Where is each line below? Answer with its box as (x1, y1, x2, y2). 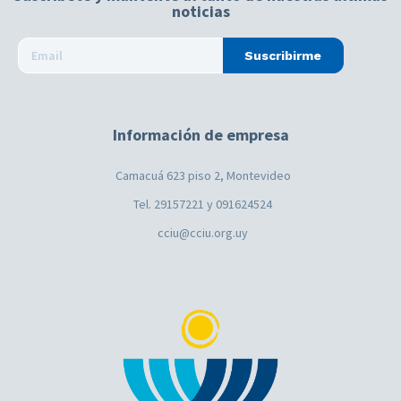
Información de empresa (112, 124, 289, 146)
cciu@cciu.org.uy (158, 225, 248, 242)
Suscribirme (243, 48, 321, 64)
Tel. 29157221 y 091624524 (133, 196, 272, 213)
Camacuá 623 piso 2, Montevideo (115, 167, 291, 184)
